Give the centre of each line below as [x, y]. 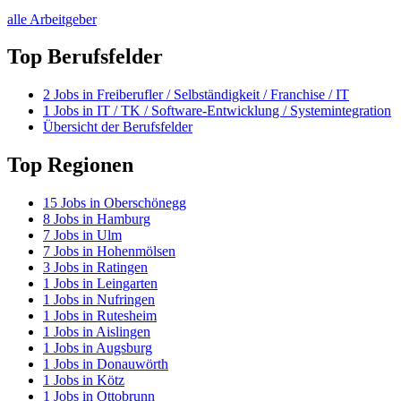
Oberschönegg [145, 203]
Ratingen [122, 268]
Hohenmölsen [136, 252]
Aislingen [123, 332]
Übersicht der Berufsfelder [118, 127]
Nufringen [126, 300]
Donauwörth [132, 364]
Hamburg [124, 219]
